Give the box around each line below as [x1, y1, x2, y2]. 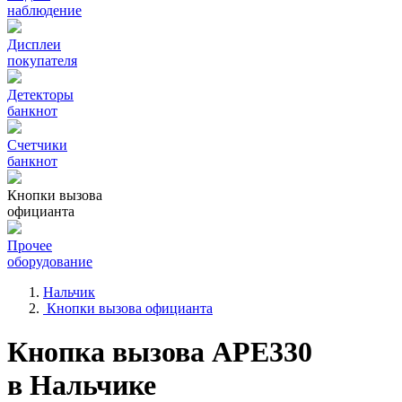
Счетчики [7, 137, 67, 153]
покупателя [7, 53, 77, 68]
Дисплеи [7, 37, 61, 52]
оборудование [7, 254, 92, 269]
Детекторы [7, 87, 74, 102]
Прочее [7, 238, 52, 253]
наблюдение [7, 3, 82, 18]
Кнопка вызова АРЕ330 [7, 336, 312, 369]
